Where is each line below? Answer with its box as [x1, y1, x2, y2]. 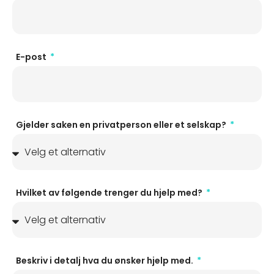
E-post [16, 51, 48, 63]
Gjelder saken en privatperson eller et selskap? [16, 119, 228, 131]
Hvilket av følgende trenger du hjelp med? [16, 187, 204, 199]
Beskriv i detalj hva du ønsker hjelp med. [16, 254, 195, 267]
